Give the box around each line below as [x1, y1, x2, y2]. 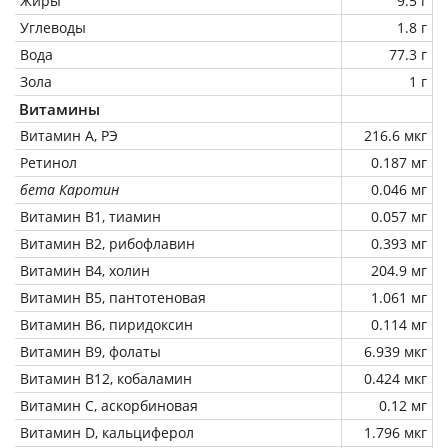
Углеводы [20, 17, 86, 37]
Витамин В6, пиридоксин [20, 314, 193, 334]
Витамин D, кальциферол [20, 422, 194, 442]
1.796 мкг [364, 422, 427, 442]
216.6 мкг [364, 125, 427, 145]
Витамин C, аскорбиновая [20, 395, 198, 415]
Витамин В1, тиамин [20, 206, 161, 226]
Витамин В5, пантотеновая [20, 287, 206, 307]
